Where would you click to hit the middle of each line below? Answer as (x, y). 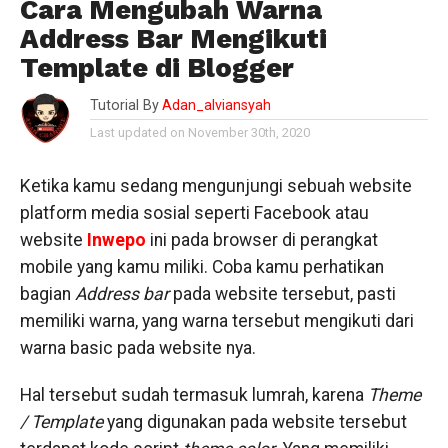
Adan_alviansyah (216, 105)
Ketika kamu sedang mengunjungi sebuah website (215, 186)
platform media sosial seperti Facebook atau (194, 213)
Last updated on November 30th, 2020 (199, 132)
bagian (47, 294)
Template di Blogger (156, 68)
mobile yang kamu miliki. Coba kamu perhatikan (201, 267)
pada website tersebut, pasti (282, 294)
